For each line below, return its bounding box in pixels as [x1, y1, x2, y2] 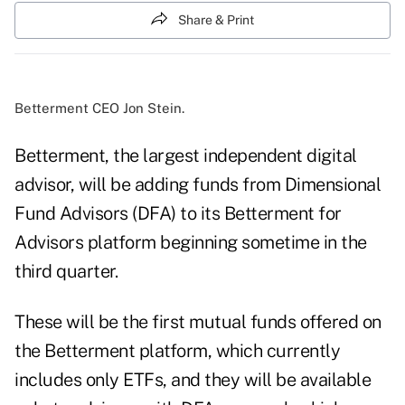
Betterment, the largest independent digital [14, 145, 357, 167]
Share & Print [178, 13, 254, 27]
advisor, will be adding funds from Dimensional [14, 174, 381, 196]
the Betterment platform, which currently [14, 340, 340, 363]
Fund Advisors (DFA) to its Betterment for [14, 202, 342, 225]
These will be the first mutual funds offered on [14, 311, 381, 334]
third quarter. [14, 260, 118, 283]
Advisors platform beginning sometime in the [14, 231, 367, 254]
